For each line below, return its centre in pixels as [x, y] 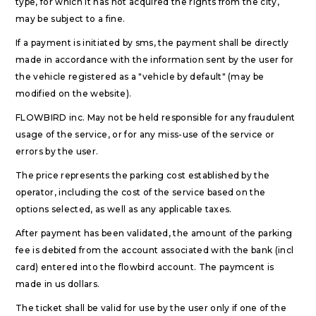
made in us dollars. [58, 284]
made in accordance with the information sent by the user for [155, 60]
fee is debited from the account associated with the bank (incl [155, 250]
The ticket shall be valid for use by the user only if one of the [151, 308]
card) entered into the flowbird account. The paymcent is [145, 267]
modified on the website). [74, 93]
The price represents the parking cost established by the [143, 175]
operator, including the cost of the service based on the [141, 192]
